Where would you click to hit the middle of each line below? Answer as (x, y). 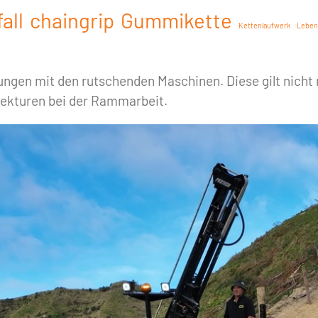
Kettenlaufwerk (264, 26)
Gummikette (176, 21)
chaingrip (72, 21)
